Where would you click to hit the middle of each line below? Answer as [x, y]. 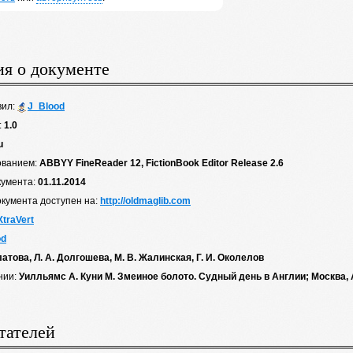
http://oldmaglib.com [145, 201]
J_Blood [46, 106]
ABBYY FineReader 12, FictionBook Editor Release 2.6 [162, 163]
